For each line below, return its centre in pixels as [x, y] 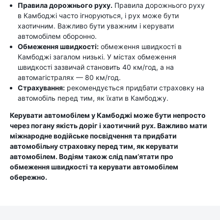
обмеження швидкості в [140, 46]
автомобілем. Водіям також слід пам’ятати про [92, 156]
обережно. [28, 177]
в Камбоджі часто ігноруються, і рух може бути [98, 15]
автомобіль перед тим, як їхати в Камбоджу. [93, 98]
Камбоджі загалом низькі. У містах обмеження [97, 57]
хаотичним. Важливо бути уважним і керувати [96, 26]
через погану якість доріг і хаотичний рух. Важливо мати [109, 125]
